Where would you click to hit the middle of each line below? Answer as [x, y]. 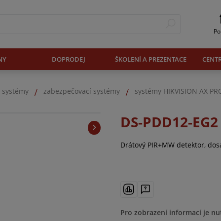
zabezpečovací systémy [82, 91]
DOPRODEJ [68, 59]
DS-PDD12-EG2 [169, 122]
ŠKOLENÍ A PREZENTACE [151, 59]
